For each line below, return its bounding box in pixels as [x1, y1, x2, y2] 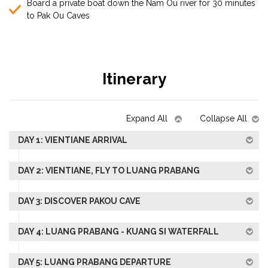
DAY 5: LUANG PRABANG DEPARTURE [18, 257, 171, 267]
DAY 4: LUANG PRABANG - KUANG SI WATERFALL [18, 227, 219, 236]
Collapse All [200, 114, 247, 123]
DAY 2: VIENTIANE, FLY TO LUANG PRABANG [18, 166, 200, 175]
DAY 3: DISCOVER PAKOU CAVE [18, 196, 141, 206]
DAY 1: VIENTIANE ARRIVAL [18, 135, 127, 145]
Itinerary [102, 70, 166, 88]
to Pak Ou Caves [27, 11, 90, 20]
